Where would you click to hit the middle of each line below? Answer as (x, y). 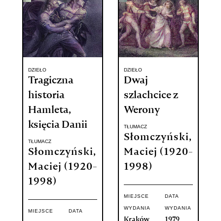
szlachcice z (151, 96)
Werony (142, 111)
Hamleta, (49, 111)
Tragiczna (51, 81)
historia (46, 96)
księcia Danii (57, 126)
